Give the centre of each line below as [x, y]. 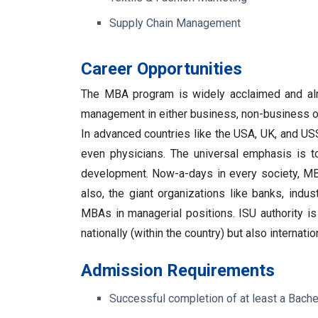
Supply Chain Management [175, 23]
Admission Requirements [178, 270]
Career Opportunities [161, 68]
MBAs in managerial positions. [160, 213]
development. [117, 173]
